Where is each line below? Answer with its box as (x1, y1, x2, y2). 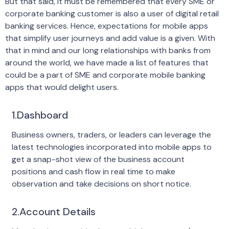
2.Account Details (11, 204, 96, 218)
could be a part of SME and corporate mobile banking (5, 69, 205, 80)
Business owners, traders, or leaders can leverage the (11, 129, 211, 140)
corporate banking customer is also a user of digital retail (5, 8, 219, 19)
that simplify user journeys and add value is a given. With (5, 32, 215, 43)
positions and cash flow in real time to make (11, 166, 175, 177)
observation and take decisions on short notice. (11, 178, 191, 189)
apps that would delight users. (5, 81, 119, 93)
